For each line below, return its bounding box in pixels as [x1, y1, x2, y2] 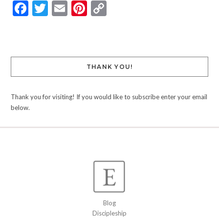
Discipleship [92, 209, 127, 218]
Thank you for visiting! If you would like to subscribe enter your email [10, 93, 207, 101]
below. [10, 104, 30, 112]
